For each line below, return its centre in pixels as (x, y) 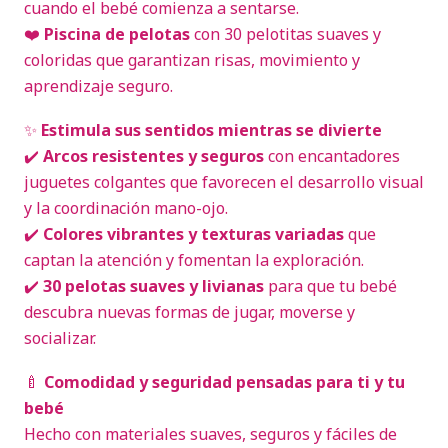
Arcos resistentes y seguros (153, 156)
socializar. (60, 338)
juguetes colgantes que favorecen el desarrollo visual (224, 182)
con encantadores (332, 156)
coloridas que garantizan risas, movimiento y (192, 60)
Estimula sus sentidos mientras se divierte (211, 130)
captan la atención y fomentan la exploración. (194, 260)
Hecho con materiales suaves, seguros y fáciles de (210, 434)
